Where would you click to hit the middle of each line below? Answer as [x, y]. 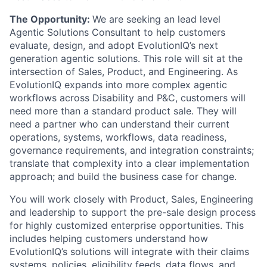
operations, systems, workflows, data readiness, [118, 137]
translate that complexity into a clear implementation [129, 163]
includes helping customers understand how [109, 238]
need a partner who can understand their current [119, 124]
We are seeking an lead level [156, 19]
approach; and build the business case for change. [123, 176]
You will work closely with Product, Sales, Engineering [131, 199]
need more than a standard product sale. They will [123, 111]
